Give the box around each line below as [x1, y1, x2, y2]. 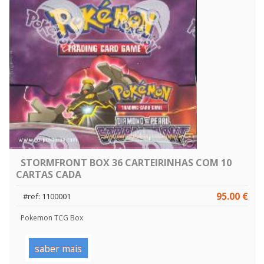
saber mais [34, 242, 82, 255]
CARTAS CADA [16, 167, 81, 181]
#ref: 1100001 [22, 190, 71, 202]
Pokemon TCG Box [21, 213, 84, 223]
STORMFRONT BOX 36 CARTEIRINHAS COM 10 [21, 156, 232, 169]
